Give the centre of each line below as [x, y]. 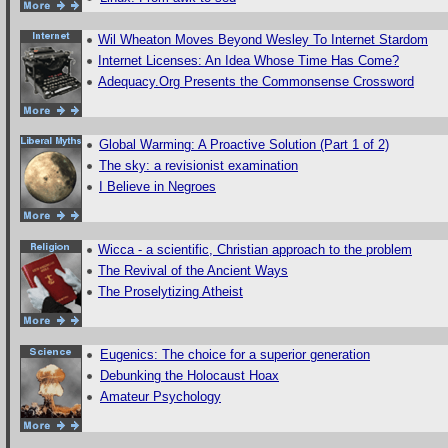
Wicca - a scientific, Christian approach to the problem [255, 249]
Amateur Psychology [160, 396]
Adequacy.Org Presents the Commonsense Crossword [256, 81]
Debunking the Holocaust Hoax [189, 375]
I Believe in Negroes [157, 186]
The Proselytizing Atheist [170, 291]
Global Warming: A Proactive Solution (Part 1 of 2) [244, 144]
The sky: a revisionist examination [198, 165]
